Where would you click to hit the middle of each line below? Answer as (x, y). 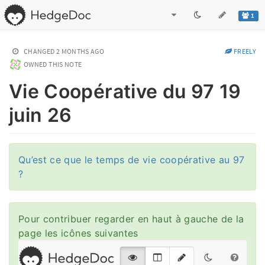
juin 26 (41, 115)
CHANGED (39, 51)
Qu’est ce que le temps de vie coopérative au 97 (132, 159)
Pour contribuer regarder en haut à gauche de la (131, 219)
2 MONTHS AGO (80, 51)
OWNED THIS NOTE (53, 64)
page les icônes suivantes (78, 233)
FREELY (244, 51)
